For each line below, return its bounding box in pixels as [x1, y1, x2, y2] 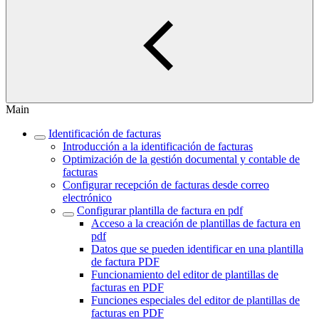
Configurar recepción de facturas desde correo [63, 179, 269, 191]
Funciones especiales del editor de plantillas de [91, 294, 300, 306]
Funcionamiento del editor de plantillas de [91, 268, 278, 281]
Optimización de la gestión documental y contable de [63, 153, 300, 165]
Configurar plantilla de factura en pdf [77, 204, 243, 216]
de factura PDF [91, 256, 159, 268]
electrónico [63, 192, 112, 204]
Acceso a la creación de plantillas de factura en [91, 217, 300, 229]
